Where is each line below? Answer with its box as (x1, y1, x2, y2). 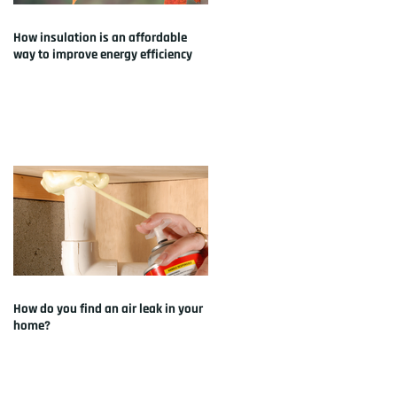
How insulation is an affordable (13, 28, 187, 46)
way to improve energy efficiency (13, 45, 192, 63)
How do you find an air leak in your (13, 300, 203, 317)
